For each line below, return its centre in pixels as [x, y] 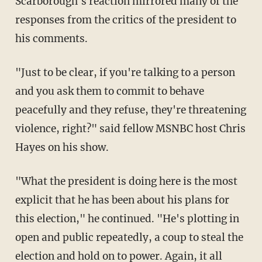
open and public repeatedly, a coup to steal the [129, 237]
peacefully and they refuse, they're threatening [130, 110]
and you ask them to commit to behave [109, 91]
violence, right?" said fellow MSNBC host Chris [130, 128]
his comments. [51, 38]
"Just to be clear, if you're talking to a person [20, 72]
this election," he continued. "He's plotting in [127, 218]
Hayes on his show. [62, 147]
